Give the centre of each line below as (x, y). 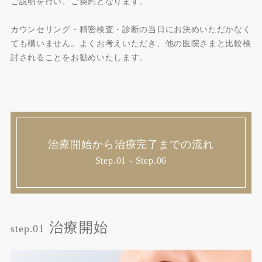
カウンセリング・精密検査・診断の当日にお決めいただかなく (131, 30)
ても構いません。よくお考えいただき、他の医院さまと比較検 (131, 44)
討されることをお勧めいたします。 (79, 58)
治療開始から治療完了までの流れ (131, 144)
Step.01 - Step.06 (131, 160)
